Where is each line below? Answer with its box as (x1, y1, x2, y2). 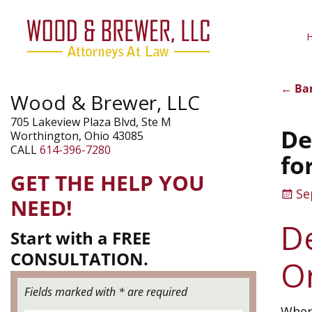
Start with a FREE (10, 226, 150, 249)
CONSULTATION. (10, 247, 148, 270)
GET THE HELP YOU (10, 169, 205, 197)
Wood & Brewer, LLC (10, 89, 200, 116)
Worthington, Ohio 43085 (10, 128, 143, 143)
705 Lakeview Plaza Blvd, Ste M (10, 114, 171, 130)
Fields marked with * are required (24, 284, 187, 300)
